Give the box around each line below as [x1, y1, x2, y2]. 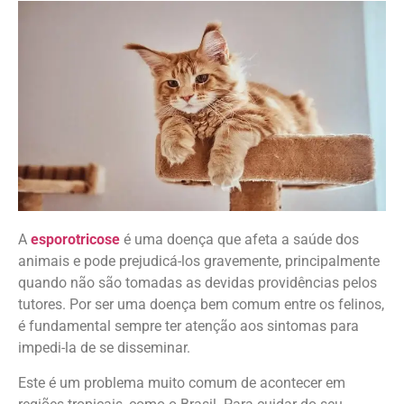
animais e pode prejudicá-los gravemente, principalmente [18, 252, 380, 271]
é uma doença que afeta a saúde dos [120, 231, 359, 249]
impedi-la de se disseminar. [18, 339, 190, 357]
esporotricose [31, 231, 120, 249]
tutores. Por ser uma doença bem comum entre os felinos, [18, 296, 384, 314]
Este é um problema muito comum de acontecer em [18, 373, 345, 391]
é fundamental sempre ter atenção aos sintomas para [18, 317, 359, 335]
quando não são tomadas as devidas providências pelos [18, 274, 377, 292]
